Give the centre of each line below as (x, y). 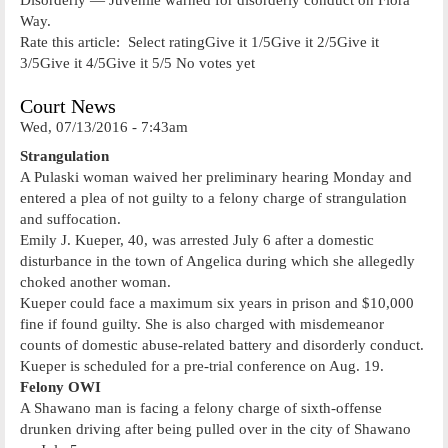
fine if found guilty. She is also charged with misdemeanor (202, 323)
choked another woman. (95, 281)
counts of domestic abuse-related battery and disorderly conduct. (222, 344)
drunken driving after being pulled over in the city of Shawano (215, 428)
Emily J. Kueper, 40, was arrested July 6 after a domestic (197, 239)
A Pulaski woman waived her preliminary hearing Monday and (216, 176)
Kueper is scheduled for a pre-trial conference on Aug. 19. (202, 365)
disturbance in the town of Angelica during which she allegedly (217, 260)
